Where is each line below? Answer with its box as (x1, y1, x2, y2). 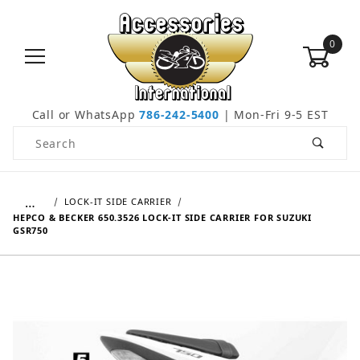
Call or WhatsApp (31, 107, 140, 123)
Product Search (14, 128, 105, 144)
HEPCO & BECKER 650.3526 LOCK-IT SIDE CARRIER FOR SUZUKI (13, 211, 312, 224)
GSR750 (13, 224, 48, 237)
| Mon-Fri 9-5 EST (219, 107, 329, 123)
